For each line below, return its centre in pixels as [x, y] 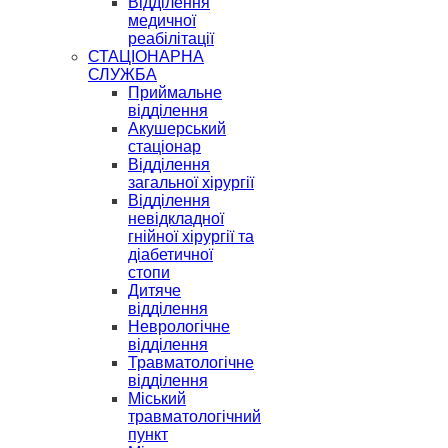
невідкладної [176, 218]
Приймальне [175, 92]
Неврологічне [179, 326]
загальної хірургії [191, 182]
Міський [157, 398]
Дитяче [154, 290]
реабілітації [171, 38]
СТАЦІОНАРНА [146, 56]
